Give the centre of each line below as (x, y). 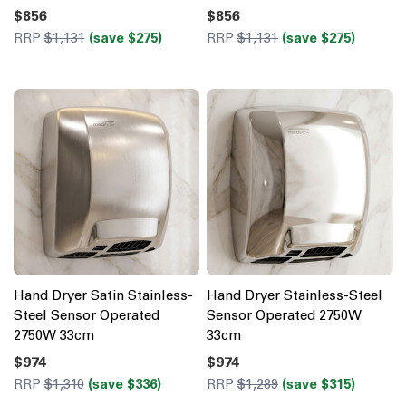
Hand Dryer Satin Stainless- (103, 295)
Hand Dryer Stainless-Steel (295, 295)
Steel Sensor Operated (86, 315)
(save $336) (124, 384)
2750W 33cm (53, 335)
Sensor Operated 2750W (284, 315)
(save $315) (319, 384)
